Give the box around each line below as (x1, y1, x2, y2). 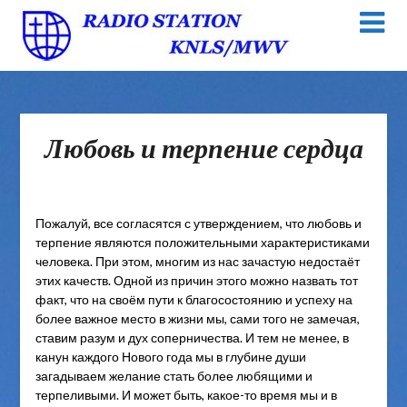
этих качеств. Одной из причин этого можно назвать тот (35, 273, 358, 289)
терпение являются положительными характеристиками (35, 234, 370, 251)
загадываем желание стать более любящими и (35, 368, 313, 384)
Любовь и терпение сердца (44, 131, 363, 164)
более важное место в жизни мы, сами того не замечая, (35, 311, 360, 327)
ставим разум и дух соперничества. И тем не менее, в (35, 330, 349, 346)
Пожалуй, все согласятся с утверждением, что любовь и (35, 215, 362, 232)
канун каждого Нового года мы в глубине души (35, 349, 306, 365)
